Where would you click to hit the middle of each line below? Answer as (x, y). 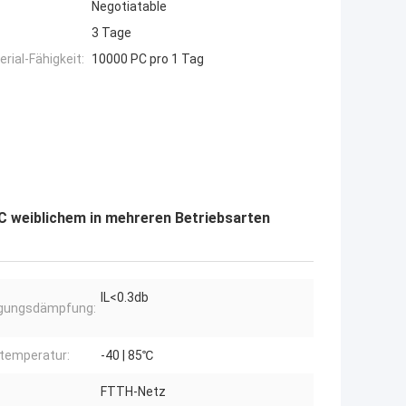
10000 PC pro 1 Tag (148, 59)
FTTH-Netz (133, 392)
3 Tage (111, 33)
